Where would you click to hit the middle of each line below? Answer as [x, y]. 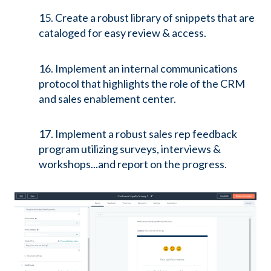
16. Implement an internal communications [138, 68]
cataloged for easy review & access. [122, 33]
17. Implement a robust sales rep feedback [138, 134]
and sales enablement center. [107, 98]
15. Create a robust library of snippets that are [147, 18]
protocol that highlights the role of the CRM [142, 83]
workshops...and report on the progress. [133, 164]
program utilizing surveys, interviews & [130, 149]
